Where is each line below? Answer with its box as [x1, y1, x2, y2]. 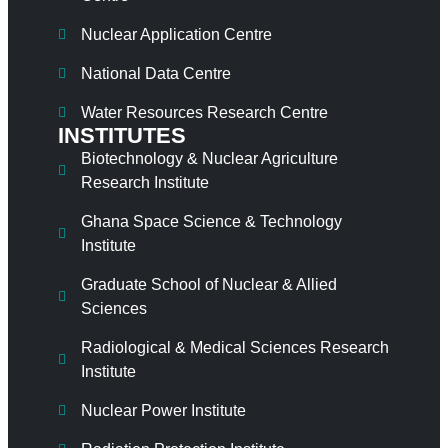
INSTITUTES [58, 123, 186, 149]
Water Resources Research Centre [80, 104, 328, 122]
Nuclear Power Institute [80, 402, 246, 420]
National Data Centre [80, 65, 231, 83]
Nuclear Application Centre [80, 26, 272, 44]
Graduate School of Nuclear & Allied [80, 276, 337, 294]
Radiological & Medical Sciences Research [80, 339, 389, 357]
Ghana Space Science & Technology [80, 213, 342, 231]
